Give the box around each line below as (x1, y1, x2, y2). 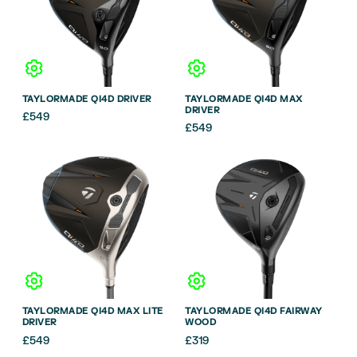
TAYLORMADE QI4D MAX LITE (22, 304, 163, 317)
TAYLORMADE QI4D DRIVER (22, 92, 151, 105)
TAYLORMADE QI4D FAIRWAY (185, 304, 323, 317)
